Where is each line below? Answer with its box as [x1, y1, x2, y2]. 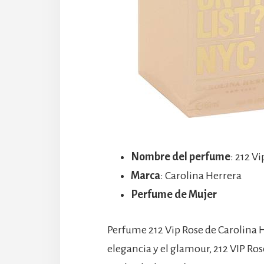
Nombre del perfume [131, 151, 230, 163]
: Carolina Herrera [160, 170, 242, 182]
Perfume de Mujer [131, 189, 217, 201]
